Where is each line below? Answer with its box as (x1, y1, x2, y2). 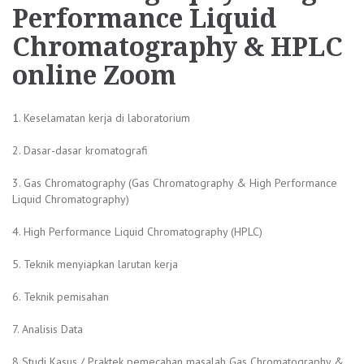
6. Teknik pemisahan (12, 288, 109, 304)
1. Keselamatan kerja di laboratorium (12, 110, 190, 125)
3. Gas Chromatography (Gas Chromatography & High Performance (12, 175, 337, 190)
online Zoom (12, 59, 176, 91)
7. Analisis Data (12, 321, 83, 336)
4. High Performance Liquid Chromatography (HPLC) (12, 223, 262, 239)
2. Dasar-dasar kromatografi (12, 142, 148, 158)
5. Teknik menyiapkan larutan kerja (12, 256, 178, 271)
